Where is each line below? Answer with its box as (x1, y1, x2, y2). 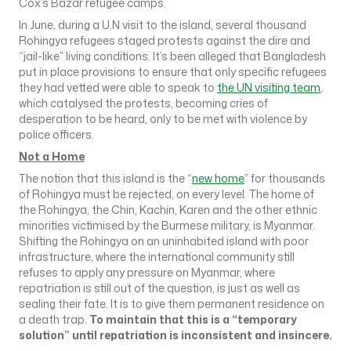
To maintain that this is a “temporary (89, 312, 297, 327)
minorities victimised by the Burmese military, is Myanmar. (19, 218, 315, 233)
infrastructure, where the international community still (19, 249, 295, 264)
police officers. (19, 127, 94, 142)
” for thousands (244, 171, 325, 186)
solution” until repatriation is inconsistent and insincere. (19, 327, 332, 342)
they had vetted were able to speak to (19, 80, 217, 95)
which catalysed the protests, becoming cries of (19, 96, 268, 110)
